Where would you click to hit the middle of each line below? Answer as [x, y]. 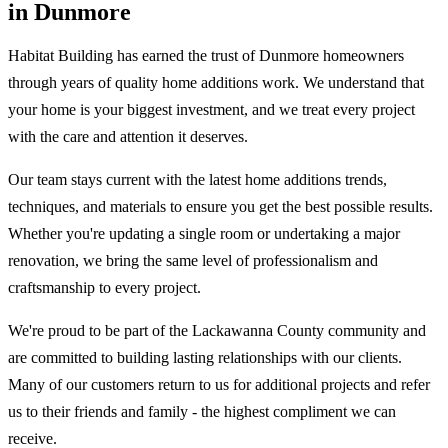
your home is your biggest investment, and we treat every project [211, 110]
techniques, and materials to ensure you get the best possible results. [220, 207]
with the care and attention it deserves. [128, 137]
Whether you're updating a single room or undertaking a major [204, 234]
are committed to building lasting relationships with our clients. [205, 358]
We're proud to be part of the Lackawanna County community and [217, 331]
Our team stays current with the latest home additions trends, [197, 180]
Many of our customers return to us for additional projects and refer [219, 385]
